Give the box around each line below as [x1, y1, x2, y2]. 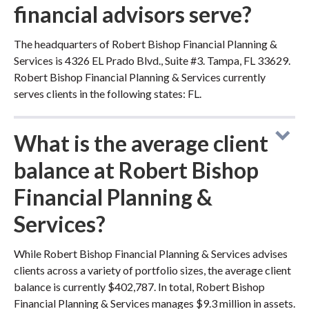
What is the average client [14, 130, 268, 157]
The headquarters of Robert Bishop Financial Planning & [14, 37, 277, 50]
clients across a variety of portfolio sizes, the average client [14, 263, 291, 277]
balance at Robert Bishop [14, 157, 259, 183]
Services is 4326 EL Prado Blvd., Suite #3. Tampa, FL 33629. [14, 54, 290, 67]
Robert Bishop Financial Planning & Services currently [14, 70, 266, 83]
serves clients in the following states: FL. [14, 87, 201, 100]
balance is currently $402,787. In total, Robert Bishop [14, 280, 265, 293]
